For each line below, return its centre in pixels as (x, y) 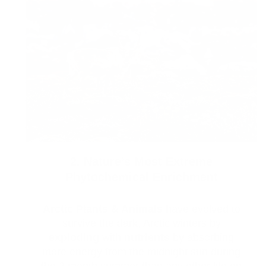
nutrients (147, 238)
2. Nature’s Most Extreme (141, 162)
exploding (74, 238)
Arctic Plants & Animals (102, 209)
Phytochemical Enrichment (141, 177)
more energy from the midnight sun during (141, 252)
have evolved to (201, 209)
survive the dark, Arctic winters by (141, 224)
